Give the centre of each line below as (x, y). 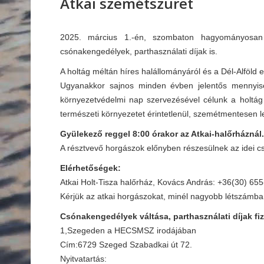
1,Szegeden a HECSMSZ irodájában (128, 230)
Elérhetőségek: (90, 168)
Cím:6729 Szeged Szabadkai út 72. (126, 245)
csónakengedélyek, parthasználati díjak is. (139, 51)
